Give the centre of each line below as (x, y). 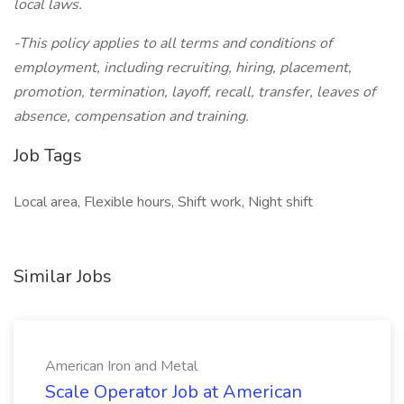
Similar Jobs (63, 276)
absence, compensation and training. (131, 116)
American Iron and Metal (121, 366)
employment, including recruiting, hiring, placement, (183, 68)
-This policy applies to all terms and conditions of (173, 43)
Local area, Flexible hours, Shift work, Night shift (163, 202)
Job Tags (48, 156)
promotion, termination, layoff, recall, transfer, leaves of (194, 92)
